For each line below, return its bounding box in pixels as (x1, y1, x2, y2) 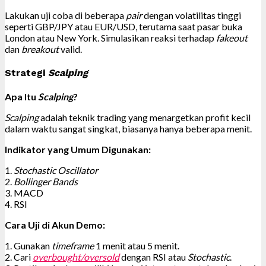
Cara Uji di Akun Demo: (5, 219, 105, 231)
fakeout (216, 31, 248, 43)
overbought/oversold (33, 251, 119, 263)
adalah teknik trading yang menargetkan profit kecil (39, 112, 251, 123)
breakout (21, 43, 59, 55)
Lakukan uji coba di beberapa (5, 9, 126, 21)
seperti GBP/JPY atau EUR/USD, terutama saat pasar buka (5, 20, 242, 32)
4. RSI (5, 198, 27, 210)
